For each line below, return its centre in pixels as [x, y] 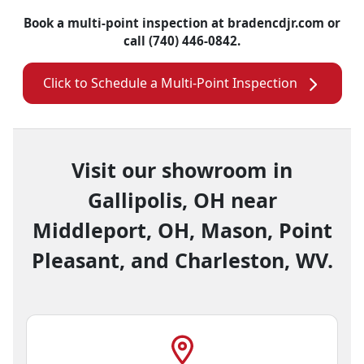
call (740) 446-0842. [182, 41]
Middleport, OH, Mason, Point [182, 230]
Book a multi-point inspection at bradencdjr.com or [182, 23]
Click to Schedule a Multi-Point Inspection [170, 83]
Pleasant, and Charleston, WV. [182, 260]
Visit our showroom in [182, 169]
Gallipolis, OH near [182, 199]
